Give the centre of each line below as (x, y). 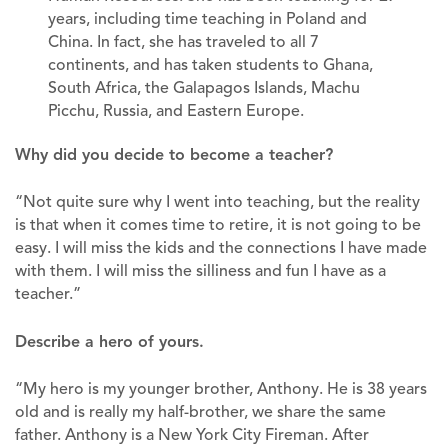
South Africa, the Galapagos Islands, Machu (204, 87)
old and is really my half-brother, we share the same (200, 411)
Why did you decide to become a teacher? (176, 154)
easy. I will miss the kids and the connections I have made (221, 247)
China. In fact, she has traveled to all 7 (184, 41)
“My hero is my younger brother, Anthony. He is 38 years (221, 388)
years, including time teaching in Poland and (208, 18)
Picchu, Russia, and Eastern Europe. (176, 110)
